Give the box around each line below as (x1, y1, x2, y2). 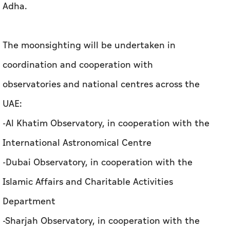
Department (3, 119, 55, 133)
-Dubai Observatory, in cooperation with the (3, 80, 193, 94)
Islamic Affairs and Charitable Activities (3, 99, 173, 113)
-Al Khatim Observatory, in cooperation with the (3, 41, 209, 55)
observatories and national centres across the (3, 2, 200, 16)
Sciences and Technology (3, 177, 109, 191)
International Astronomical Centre (3, 60, 151, 74)
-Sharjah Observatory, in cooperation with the (3, 138, 200, 152)
